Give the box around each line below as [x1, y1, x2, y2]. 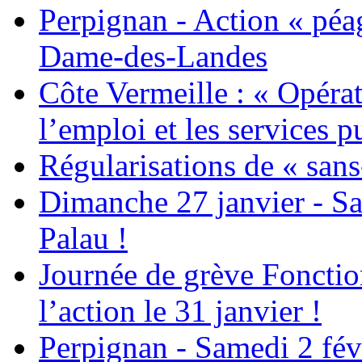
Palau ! [39, 221, 128, 256]
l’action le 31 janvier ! [39, 293, 322, 329]
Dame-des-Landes [39, 39, 267, 74]
